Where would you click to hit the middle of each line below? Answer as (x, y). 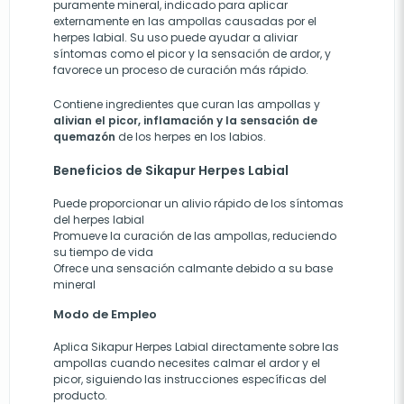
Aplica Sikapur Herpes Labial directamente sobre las (196, 346)
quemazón (84, 136)
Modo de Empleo (105, 314)
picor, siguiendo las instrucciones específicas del (190, 379)
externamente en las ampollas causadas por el (185, 21)
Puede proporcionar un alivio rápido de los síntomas (198, 203)
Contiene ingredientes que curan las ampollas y (187, 104)
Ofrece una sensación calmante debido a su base (193, 268)
